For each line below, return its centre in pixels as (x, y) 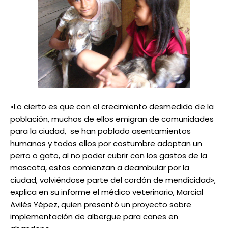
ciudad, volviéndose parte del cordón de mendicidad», (113, 180)
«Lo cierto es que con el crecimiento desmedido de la (112, 107)
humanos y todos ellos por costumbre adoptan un (106, 144)
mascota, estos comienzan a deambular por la (100, 168)
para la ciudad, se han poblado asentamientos (101, 131)
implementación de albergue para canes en (94, 217)
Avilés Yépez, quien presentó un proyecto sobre (101, 205)
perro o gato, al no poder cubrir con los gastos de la (109, 156)
